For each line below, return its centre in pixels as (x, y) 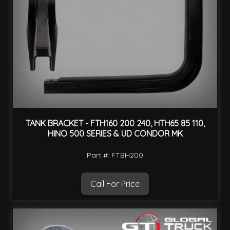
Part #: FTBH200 (115, 155)
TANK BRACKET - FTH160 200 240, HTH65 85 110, (115, 123)
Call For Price (115, 184)
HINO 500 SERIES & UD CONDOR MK (115, 134)
